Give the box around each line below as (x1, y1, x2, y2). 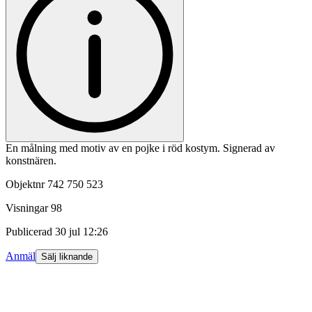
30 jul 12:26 (55, 226, 108, 238)
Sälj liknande (41, 251, 93, 263)
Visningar (6, 202, 48, 214)
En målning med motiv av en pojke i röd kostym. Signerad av (6, 142, 275, 155)
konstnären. (6, 155, 56, 167)
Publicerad (6, 226, 52, 238)
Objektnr (6, 178, 45, 191)
